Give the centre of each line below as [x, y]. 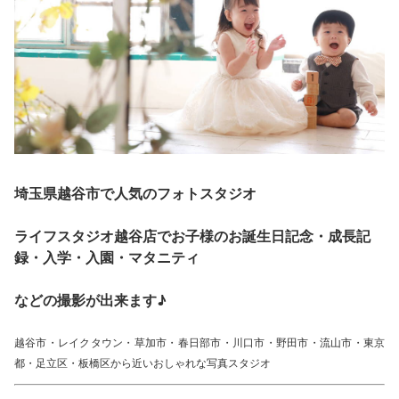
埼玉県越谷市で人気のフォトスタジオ [135, 193]
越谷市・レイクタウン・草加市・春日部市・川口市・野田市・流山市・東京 [199, 342]
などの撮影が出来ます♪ [90, 300]
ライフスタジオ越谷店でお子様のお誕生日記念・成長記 [192, 236]
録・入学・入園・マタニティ [107, 257]
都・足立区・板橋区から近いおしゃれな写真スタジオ [142, 362]
